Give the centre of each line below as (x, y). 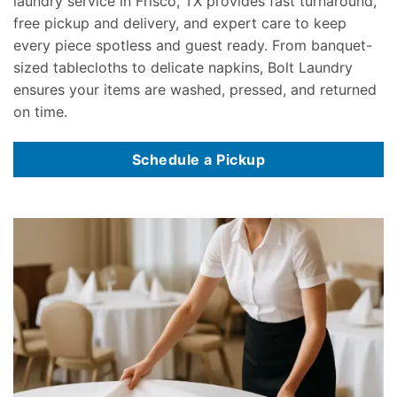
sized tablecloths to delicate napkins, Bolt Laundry (183, 67)
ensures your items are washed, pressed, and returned (195, 89)
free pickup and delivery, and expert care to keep (180, 23)
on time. (40, 111)
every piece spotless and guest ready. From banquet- (193, 45)
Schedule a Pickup (198, 159)
